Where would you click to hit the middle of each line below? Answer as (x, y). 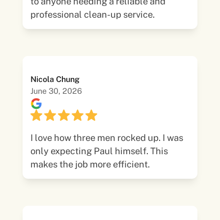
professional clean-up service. (93, 14)
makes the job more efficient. (90, 164)
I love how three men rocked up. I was (107, 137)
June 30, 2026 (56, 91)
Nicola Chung (55, 79)
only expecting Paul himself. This (99, 151)
